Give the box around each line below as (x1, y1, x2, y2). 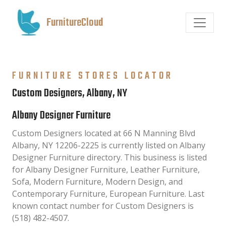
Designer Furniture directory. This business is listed (12, 152, 207, 163)
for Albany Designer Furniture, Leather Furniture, (12, 164, 200, 175)
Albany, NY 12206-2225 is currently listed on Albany (12, 140, 205, 151)
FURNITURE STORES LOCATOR (12, 68, 173, 84)
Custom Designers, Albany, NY (12, 85, 127, 102)
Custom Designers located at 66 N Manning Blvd (12, 128, 195, 139)
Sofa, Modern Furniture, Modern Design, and (12, 176, 183, 187)
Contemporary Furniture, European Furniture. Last (12, 188, 204, 199)
